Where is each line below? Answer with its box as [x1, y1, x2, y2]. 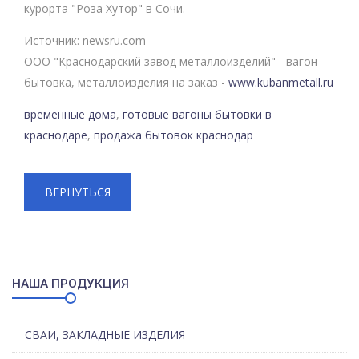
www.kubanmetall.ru [228, 75, 333, 90]
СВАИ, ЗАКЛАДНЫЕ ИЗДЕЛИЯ [25, 327, 185, 342]
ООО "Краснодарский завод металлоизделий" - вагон [24, 54, 317, 69]
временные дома [24, 107, 116, 122]
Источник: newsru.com [24, 33, 146, 48]
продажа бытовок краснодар [94, 127, 253, 143]
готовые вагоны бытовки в [123, 107, 272, 122]
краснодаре [24, 127, 87, 143]
